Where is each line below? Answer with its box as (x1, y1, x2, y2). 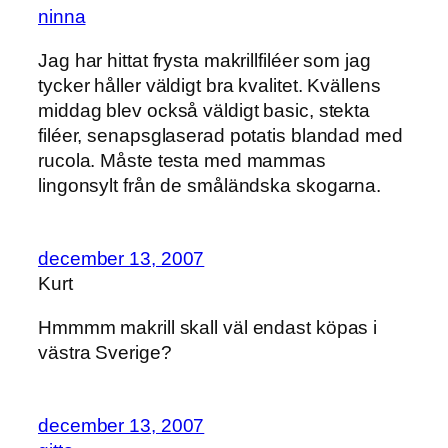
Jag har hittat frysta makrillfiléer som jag (38, 49, 371, 71)
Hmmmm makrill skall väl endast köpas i (38, 316, 378, 338)
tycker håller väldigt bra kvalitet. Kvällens (38, 74, 381, 96)
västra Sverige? (38, 341, 172, 363)
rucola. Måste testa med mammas (38, 149, 326, 171)
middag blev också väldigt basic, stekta (38, 99, 371, 121)
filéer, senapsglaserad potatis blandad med (38, 124, 403, 146)
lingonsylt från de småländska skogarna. (38, 174, 382, 196)
